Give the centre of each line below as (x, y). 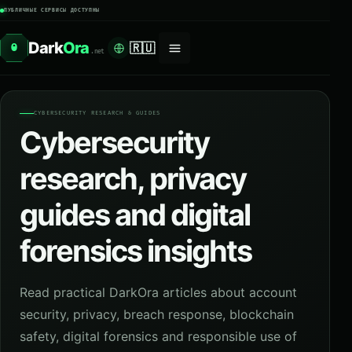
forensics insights (136, 251)
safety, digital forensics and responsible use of (158, 336)
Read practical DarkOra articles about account (158, 292)
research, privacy (133, 178)
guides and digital (135, 214)
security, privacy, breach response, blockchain (157, 314)
